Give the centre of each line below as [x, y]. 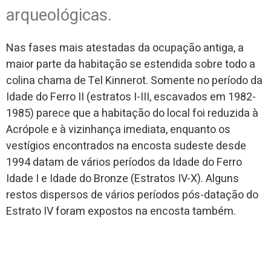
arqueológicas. [59, 15]
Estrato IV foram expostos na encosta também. [121, 211]
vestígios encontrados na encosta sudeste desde [126, 146]
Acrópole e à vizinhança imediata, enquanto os [118, 129]
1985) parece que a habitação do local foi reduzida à [132, 113]
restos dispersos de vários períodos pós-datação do [132, 195]
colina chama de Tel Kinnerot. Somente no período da [134, 80]
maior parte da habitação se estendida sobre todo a [131, 64]
